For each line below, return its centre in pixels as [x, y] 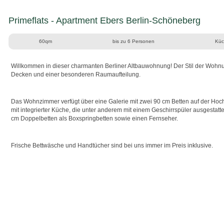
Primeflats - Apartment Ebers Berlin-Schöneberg [104, 20]
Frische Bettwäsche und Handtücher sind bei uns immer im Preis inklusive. [112, 145]
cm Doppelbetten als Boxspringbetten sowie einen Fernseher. [94, 118]
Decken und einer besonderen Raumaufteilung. [76, 74]
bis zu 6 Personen [133, 41]
